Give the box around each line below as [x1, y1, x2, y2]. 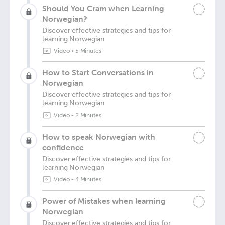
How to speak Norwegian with [42, 132, 155, 142]
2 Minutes [75, 111, 102, 119]
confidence [42, 142, 84, 152]
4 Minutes [75, 176, 102, 183]
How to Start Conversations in [42, 67, 154, 77]
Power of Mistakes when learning [42, 196, 166, 206]
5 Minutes [75, 47, 102, 54]
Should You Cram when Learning [42, 3, 164, 13]
